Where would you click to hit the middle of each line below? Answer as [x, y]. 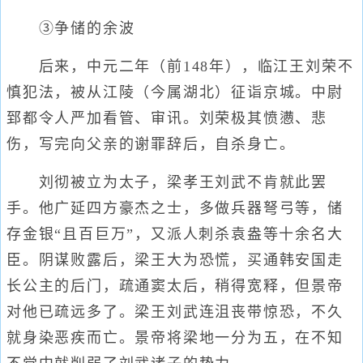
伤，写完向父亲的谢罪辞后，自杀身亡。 [151, 144]
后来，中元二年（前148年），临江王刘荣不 [180, 66]
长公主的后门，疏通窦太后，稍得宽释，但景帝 [175, 286]
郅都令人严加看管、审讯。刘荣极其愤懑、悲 [167, 118]
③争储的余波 [71, 28]
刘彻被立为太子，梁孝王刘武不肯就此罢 [167, 182]
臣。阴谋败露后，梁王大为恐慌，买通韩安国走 [175, 260]
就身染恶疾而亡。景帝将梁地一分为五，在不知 [175, 338]
